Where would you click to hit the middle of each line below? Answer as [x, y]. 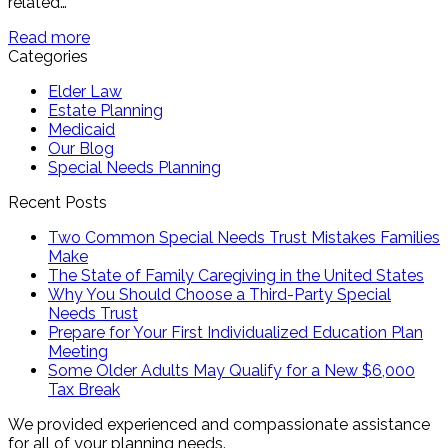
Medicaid [81, 129]
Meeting [78, 351]
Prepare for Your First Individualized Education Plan [235, 332]
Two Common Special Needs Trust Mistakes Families [244, 237]
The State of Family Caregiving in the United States [236, 275]
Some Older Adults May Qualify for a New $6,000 [231, 370]
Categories [48, 56]
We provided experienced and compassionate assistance [219, 424]
